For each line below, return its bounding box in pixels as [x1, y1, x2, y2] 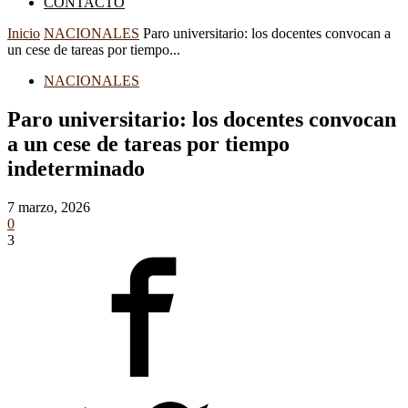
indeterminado [7, 156, 145, 180]
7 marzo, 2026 [7, 199, 90, 215]
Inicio [7, 25, 40, 41]
